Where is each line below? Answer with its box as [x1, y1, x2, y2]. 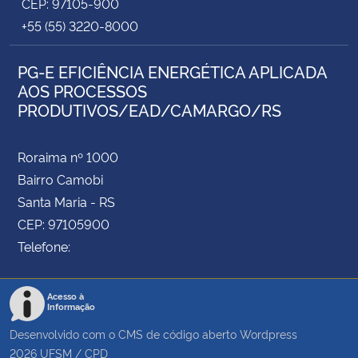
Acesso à [47, 289, 84, 302]
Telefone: [18, 237, 70, 255]
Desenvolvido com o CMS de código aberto [10, 325, 240, 341]
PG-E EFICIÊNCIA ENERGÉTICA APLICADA [18, 59, 327, 82]
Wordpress [240, 325, 297, 341]
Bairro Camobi [18, 169, 103, 188]
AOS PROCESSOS [18, 78, 147, 101]
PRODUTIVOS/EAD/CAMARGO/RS [18, 97, 281, 121]
